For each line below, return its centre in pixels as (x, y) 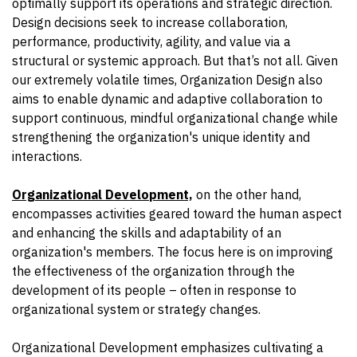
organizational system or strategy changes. (136, 310)
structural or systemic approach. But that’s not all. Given (175, 61)
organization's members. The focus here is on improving (173, 252)
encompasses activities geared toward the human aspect (177, 214)
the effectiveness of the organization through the (153, 271)
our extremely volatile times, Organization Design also (167, 80)
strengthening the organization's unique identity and (161, 137)
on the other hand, (247, 195)
